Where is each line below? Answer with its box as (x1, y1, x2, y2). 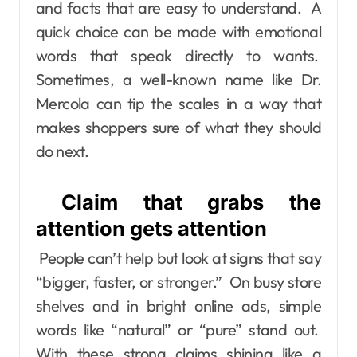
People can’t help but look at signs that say (36, 248, 321, 269)
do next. (36, 140, 89, 161)
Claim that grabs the (36, 189, 321, 214)
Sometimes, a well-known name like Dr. (36, 69, 321, 89)
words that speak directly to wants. (36, 45, 321, 65)
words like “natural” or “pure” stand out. (36, 320, 321, 340)
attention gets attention (36, 215, 267, 241)
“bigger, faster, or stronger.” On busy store (36, 272, 321, 292)
